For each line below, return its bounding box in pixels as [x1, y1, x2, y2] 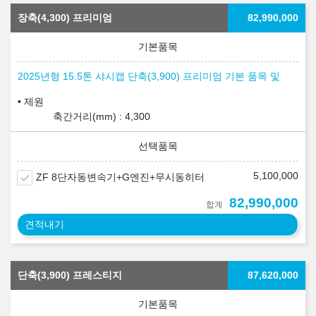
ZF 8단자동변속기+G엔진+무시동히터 [36, 171, 205, 183]
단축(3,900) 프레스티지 [18, 269, 122, 281]
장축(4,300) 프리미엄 [18, 12, 112, 24]
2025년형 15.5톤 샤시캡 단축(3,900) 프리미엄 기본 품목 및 [18, 71, 280, 83]
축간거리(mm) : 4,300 [53, 111, 150, 123]
